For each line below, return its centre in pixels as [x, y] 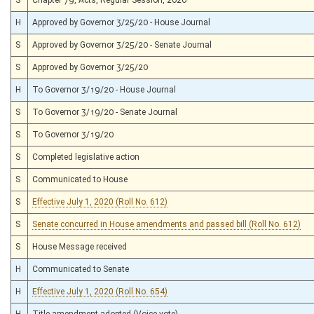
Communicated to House [80, 179]
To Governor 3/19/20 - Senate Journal [105, 112]
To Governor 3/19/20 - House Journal [104, 89]
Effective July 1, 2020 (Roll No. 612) [100, 202]
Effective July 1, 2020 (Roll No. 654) [100, 291]
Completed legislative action [86, 157]
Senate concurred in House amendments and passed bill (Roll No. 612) [166, 224]
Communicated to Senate [81, 269]
